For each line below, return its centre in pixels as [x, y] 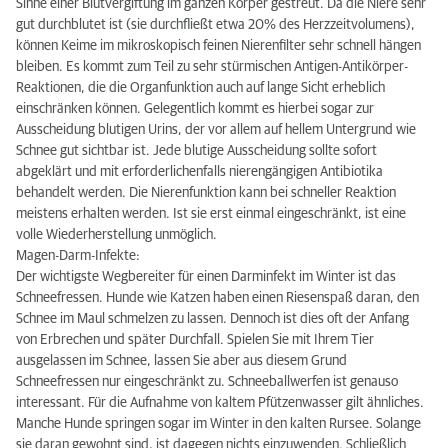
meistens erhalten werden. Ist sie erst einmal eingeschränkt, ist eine [211, 214]
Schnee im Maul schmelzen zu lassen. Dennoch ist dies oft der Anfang [212, 319]
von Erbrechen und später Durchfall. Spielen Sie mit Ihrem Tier [195, 340]
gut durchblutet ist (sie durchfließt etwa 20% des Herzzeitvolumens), [215, 25]
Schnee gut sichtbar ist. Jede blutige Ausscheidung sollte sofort [196, 151]
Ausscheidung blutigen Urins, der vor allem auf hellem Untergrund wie [216, 130]
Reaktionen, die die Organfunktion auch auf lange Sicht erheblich [200, 88]
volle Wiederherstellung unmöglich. [116, 235]
